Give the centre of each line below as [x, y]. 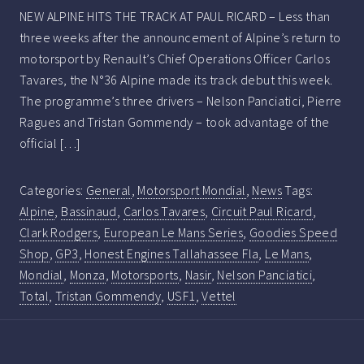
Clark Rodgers [59, 233]
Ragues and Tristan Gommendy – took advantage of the [175, 122]
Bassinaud [89, 212]
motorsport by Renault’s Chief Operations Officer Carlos [175, 59]
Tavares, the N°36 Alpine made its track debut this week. [178, 80]
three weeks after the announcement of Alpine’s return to [180, 38]
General [108, 191]
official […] [50, 143]
